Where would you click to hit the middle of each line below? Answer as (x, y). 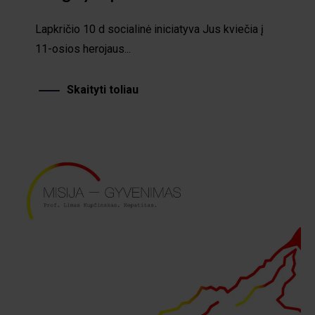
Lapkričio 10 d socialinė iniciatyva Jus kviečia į (149, 26)
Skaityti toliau (103, 86)
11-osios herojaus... (83, 46)
